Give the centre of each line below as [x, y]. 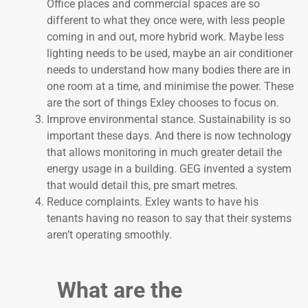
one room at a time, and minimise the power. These [170, 87]
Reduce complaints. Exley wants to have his [153, 202]
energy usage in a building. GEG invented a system [169, 169]
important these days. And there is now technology [169, 136]
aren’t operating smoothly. [109, 235]
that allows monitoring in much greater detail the [164, 153]
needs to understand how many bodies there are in [169, 70]
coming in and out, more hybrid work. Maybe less [165, 37]
